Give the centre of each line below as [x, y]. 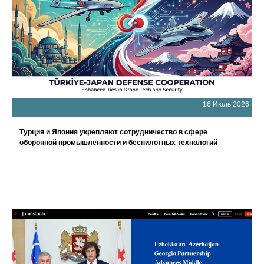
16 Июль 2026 [226, 104]
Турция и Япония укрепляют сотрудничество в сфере [113, 132]
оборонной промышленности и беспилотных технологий [118, 143]
